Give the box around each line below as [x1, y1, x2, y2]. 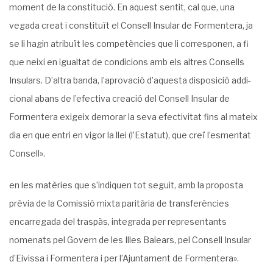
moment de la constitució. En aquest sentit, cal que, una [9, 2, 235, 12]
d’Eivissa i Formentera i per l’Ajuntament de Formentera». [9, 253, 239, 263]
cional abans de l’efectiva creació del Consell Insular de [9, 93, 230, 104]
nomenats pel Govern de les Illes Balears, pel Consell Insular [9, 235, 251, 245]
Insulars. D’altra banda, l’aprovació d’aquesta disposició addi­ [9, 75, 251, 85]
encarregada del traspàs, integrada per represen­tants [9, 216, 227, 227]
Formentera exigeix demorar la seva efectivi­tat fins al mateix [9, 112, 258, 122]
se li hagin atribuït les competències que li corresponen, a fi [9, 38, 249, 49]
